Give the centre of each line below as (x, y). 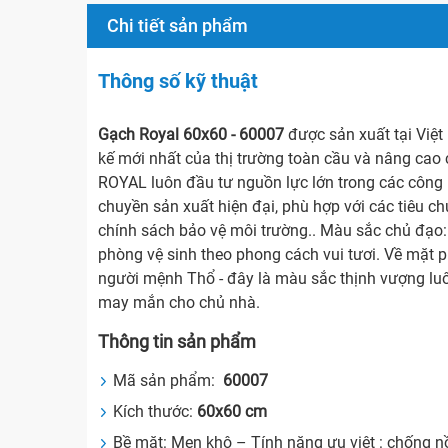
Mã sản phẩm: (166, 381)
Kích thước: (153, 412)
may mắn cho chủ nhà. (179, 303)
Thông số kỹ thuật (178, 81)
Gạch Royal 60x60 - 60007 (191, 135)
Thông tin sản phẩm (177, 342)
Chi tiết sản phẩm (177, 26)
